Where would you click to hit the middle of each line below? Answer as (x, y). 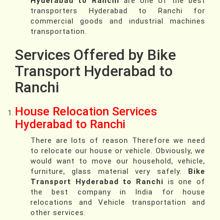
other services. (58, 213)
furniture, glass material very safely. (109, 172)
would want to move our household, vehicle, (118, 161)
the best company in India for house (118, 192)
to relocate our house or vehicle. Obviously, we (118, 151)
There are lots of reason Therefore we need (118, 141)
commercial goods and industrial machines (118, 21)
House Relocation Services (86, 112)
